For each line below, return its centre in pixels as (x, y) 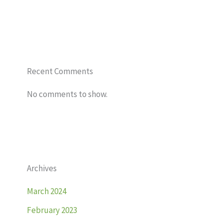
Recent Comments (60, 71)
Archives (42, 168)
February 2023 (52, 210)
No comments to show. (67, 94)
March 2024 (47, 191)
